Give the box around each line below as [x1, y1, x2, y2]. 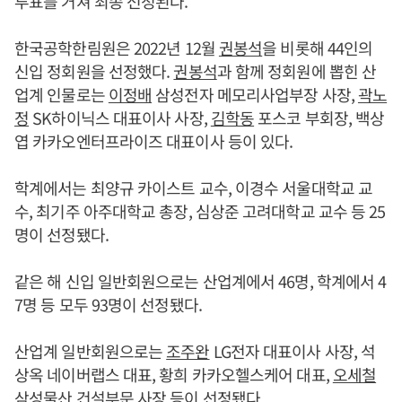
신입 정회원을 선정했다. [14, 59, 174, 83]
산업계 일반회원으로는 [14, 339, 167, 363]
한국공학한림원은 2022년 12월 [14, 36, 219, 59]
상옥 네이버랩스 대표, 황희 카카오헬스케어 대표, [14, 363, 333, 386]
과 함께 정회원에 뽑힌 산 [216, 59, 377, 83]
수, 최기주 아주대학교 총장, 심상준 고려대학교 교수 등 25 [14, 199, 386, 223]
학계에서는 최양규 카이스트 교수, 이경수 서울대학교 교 [14, 176, 373, 199]
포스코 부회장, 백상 [254, 106, 385, 129]
